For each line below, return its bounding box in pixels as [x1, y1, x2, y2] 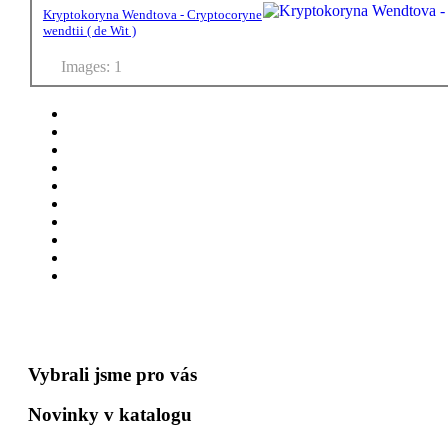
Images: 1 [60, 57, 122, 75]
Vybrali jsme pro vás [27, 363, 197, 385]
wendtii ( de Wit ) [42, 22, 136, 38]
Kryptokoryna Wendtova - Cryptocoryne [42, 6, 262, 22]
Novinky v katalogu [27, 404, 192, 426]
